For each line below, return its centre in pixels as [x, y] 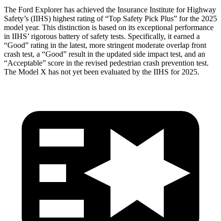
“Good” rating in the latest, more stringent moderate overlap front [105, 45]
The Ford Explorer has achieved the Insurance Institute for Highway [110, 9]
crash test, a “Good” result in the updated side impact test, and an [105, 54]
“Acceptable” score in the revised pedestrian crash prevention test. [106, 63]
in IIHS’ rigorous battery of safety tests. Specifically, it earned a [102, 36]
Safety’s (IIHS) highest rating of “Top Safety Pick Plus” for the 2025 [110, 18]
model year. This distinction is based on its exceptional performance [109, 27]
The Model [21, 72]
